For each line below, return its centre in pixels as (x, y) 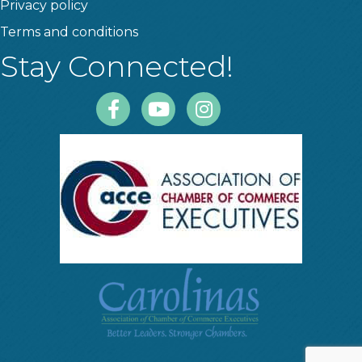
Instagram (219, 101)
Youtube (169, 101)
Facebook (127, 101)
